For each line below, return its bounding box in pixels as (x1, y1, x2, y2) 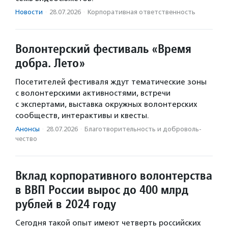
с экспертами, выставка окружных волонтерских (15, 100, 197, 109)
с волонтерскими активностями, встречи (15, 89, 170, 98)
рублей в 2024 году (15, 196, 116, 212)
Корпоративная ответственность (88, 8, 195, 16)
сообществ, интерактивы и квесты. (15, 111, 149, 121)
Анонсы (15, 125, 40, 133)
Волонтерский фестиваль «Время (15, 41, 191, 57)
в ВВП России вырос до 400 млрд (15, 182, 188, 198)
